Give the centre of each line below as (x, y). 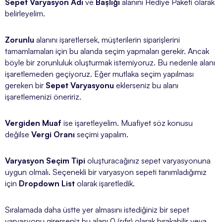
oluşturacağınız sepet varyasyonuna (148, 160)
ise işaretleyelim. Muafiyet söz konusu (127, 123)
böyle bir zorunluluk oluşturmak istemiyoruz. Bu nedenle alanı (110, 62)
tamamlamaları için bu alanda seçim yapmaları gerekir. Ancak (107, 51)
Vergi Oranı (53, 134)
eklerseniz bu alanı (146, 85)
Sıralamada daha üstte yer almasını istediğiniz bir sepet (97, 209)
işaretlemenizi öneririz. (43, 96)
